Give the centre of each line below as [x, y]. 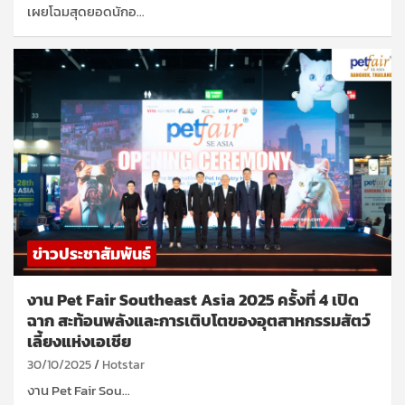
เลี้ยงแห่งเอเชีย [79, 341]
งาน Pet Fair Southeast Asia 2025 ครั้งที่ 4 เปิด [193, 299]
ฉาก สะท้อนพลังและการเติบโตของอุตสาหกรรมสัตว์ [199, 320]
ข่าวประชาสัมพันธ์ [92, 253]
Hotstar [123, 364]
